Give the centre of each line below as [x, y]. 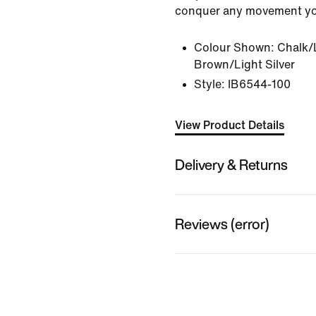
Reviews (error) [222, 224]
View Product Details [230, 125]
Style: [209, 84]
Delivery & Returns [231, 164]
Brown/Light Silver [244, 65]
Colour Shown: [234, 48]
